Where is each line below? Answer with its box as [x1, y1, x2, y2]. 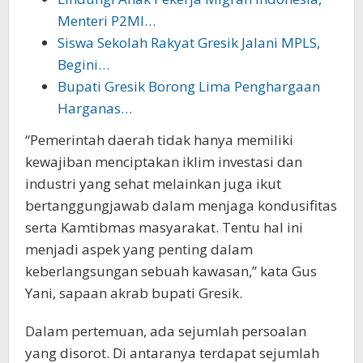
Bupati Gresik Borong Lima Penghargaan [58, 77, 320, 96]
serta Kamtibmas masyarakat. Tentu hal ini [25, 217, 303, 237]
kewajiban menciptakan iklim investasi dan [25, 152, 302, 171]
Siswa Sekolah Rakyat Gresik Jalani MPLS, [58, 33, 320, 53]
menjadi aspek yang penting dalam [25, 239, 253, 258]
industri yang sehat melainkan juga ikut [25, 173, 281, 193]
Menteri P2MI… [58, 11, 156, 31]
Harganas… [58, 99, 132, 118]
